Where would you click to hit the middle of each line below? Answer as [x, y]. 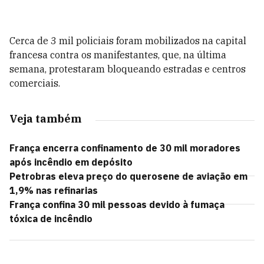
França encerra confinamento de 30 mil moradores [125, 148]
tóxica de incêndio [51, 219]
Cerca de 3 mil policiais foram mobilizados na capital [128, 41]
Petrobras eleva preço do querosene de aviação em [128, 176]
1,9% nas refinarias [54, 190]
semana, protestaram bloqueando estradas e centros [128, 69]
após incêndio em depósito [71, 162]
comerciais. [35, 83]
